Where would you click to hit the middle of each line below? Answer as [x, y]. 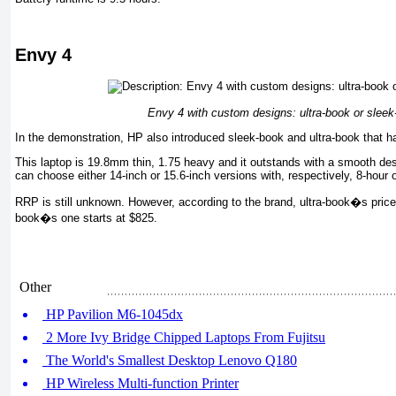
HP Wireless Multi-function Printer [141, 383]
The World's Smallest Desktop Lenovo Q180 [170, 360]
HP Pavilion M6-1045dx [113, 314]
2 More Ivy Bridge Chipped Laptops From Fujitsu [184, 337]
